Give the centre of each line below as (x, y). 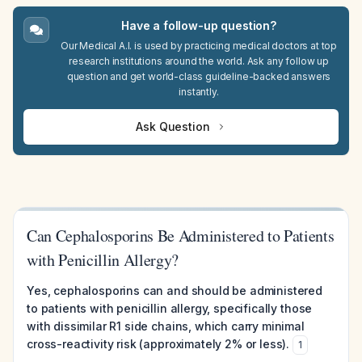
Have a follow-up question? (199, 25)
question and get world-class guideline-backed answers (199, 76)
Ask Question (173, 126)
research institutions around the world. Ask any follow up (199, 61)
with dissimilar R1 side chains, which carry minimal (166, 326)
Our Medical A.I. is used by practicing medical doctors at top (199, 46)
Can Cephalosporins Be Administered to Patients (181, 236)
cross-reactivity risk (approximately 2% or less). (158, 344)
